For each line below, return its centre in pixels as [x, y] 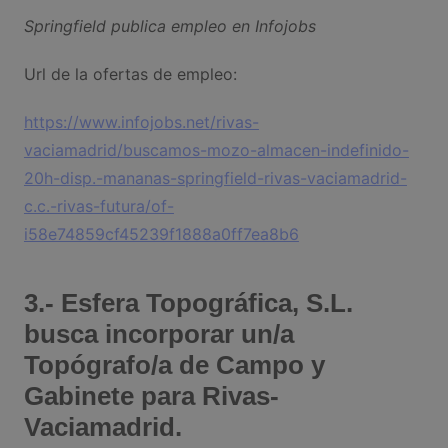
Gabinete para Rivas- [151, 396]
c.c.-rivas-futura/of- [98, 206]
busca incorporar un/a [158, 334]
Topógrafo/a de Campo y [174, 365]
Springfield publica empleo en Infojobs [169, 26]
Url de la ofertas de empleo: [130, 74]
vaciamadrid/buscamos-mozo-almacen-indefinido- [216, 150]
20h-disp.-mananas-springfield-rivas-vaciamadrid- [215, 178]
